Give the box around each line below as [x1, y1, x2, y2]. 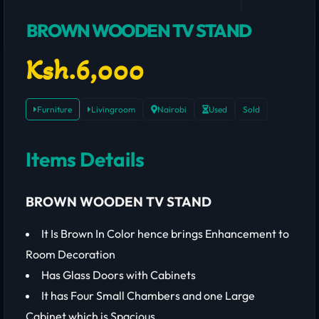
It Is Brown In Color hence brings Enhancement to [41, 226, 289, 241]
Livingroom [91, 104, 135, 115]
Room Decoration [26, 247, 115, 261]
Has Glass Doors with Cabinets [41, 268, 196, 282]
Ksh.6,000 [26, 53, 144, 87]
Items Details [26, 147, 145, 172]
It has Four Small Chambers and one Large [41, 288, 255, 303]
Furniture [37, 104, 72, 115]
